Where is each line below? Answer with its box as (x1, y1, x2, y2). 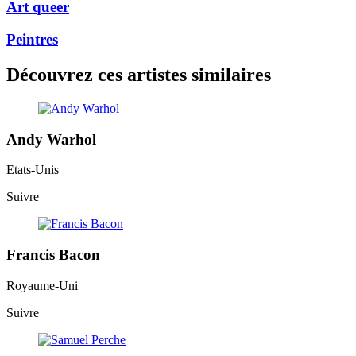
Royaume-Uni (6, 278, 78, 292)
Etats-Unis (6, 163, 59, 177)
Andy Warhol (6, 130, 96, 148)
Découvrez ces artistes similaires (6, 64, 271, 86)
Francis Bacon (6, 246, 100, 264)
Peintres (6, 31, 58, 48)
